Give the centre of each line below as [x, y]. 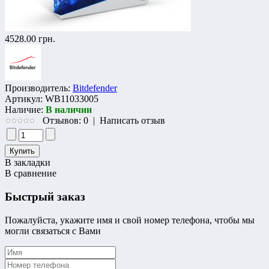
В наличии [69, 110]
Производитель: [38, 88]
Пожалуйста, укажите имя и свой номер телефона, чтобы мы [130, 220]
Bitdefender [95, 88]
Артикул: [24, 99]
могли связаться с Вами [53, 231]
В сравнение [31, 174]
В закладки [28, 163]
